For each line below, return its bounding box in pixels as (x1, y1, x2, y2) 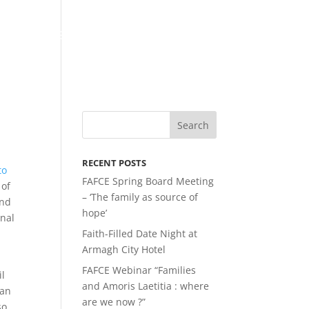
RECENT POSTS (82, 157, 147, 169)
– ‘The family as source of (82, 190, 199, 203)
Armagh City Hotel (82, 243, 166, 256)
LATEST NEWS (7, 29, 81, 42)
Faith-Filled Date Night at (82, 227, 198, 240)
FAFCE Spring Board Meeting (82, 175, 215, 188)
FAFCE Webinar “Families (82, 263, 197, 277)
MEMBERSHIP (97, 29, 168, 42)
